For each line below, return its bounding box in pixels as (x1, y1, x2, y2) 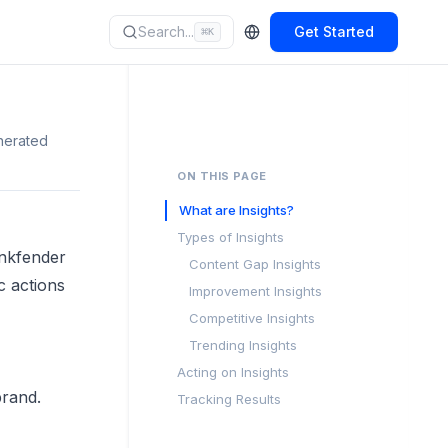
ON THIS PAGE (177, 169, 267, 183)
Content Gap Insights (189, 256, 321, 272)
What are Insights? (179, 202, 294, 218)
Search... (138, 23, 194, 40)
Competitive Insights (189, 310, 315, 326)
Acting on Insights (177, 364, 289, 380)
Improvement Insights (189, 283, 322, 299)
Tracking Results (177, 391, 281, 407)
